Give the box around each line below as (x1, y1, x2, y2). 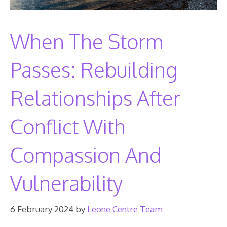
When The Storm (10, 28, 163, 54)
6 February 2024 (10, 203, 73, 214)
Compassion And (10, 142, 161, 168)
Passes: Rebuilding (10, 57, 177, 83)
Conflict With (10, 113, 126, 139)
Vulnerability (10, 170, 123, 196)
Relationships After (10, 85, 180, 111)
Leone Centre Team (87, 203, 163, 214)
